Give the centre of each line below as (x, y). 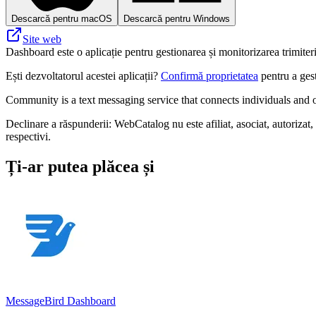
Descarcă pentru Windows (177, 18)
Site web (42, 39)
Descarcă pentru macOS (62, 18)
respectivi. (28, 136)
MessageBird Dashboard (61, 300)
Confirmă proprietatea (209, 75)
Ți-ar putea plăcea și (80, 166)
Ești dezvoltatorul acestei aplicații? (83, 75)
